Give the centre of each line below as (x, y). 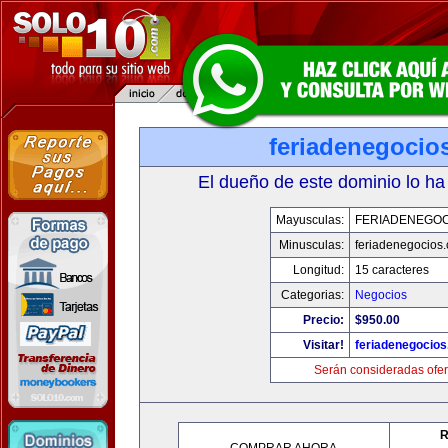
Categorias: (312, 295)
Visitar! (323, 345)
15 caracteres (392, 270)
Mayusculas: (310, 220)
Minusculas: (311, 245)
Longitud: (318, 270)
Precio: (323, 320)
